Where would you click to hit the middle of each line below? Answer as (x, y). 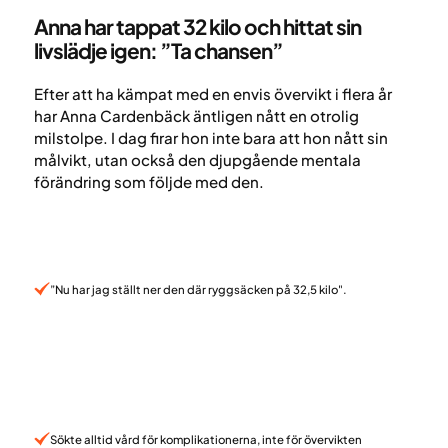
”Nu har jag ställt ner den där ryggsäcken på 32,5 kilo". (198, 289)
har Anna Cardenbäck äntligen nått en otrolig (196, 116)
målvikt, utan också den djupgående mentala (197, 160)
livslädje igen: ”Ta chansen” (158, 50)
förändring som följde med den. (148, 182)
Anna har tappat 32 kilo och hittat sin (197, 26)
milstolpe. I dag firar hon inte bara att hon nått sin (210, 138)
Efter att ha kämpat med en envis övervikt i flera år (212, 94)
